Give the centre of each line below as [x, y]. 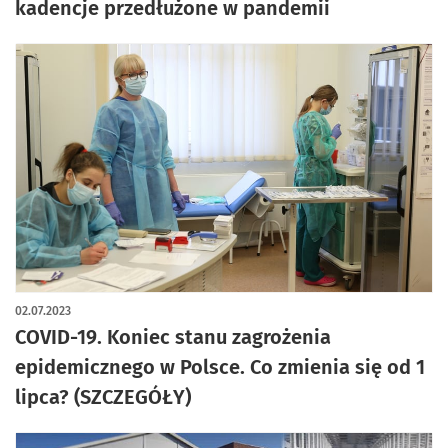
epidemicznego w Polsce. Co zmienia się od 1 [220, 367]
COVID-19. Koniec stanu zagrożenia [173, 337]
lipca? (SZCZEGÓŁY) [103, 397]
